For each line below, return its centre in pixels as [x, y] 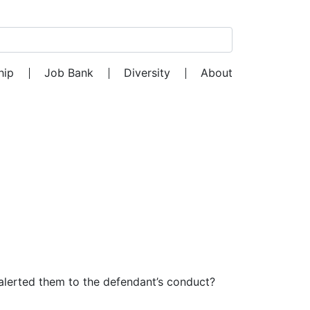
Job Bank [69, 73]
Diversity [147, 73]
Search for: [77, 47]
